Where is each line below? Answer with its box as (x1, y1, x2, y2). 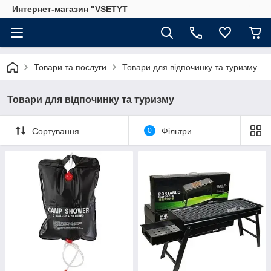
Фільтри (161, 126, 192, 136)
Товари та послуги (34, 62, 106, 72)
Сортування (32, 126, 79, 136)
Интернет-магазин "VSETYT (12, 4, 128, 14)
